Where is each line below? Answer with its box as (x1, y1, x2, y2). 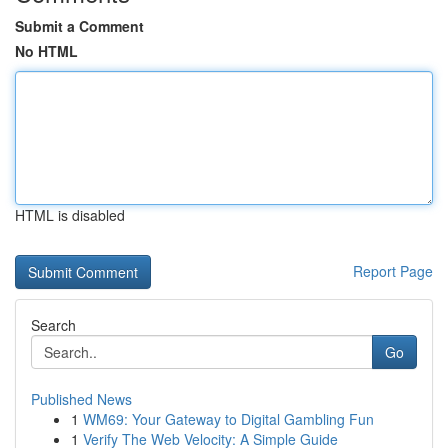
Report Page (353, 261, 433, 281)
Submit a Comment (15, 16, 144, 36)
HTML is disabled (15, 205, 125, 225)
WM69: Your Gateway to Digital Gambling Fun (83, 409, 374, 429)
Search (31, 315, 76, 335)
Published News (31, 389, 132, 409)
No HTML (15, 41, 78, 61)
